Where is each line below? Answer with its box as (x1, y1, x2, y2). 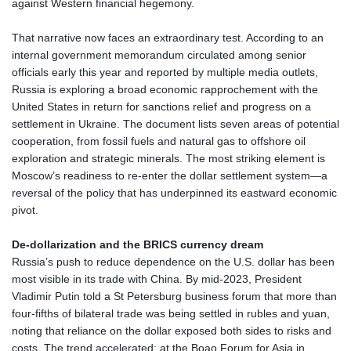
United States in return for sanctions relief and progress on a (12, 100, 311, 113)
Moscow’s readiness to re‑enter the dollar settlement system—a (12, 168, 327, 182)
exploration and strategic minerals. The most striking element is (12, 151, 325, 165)
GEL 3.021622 (161, 152, 230, 165)
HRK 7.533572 (161, 324, 231, 338)
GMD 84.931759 (161, 221, 241, 234)
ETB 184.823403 (161, 83, 244, 96)
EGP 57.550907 (161, 49, 237, 62)
